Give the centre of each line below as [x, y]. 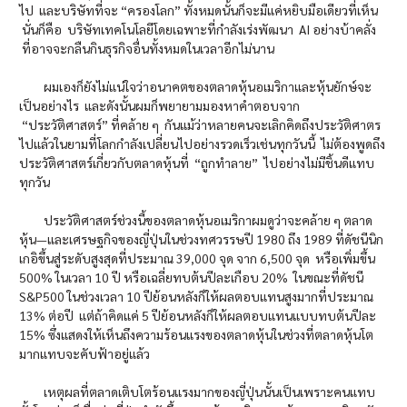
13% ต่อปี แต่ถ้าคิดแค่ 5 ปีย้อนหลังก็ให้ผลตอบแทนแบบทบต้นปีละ [198, 316]
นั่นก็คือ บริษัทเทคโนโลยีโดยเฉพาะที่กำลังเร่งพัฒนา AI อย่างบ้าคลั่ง [198, 30]
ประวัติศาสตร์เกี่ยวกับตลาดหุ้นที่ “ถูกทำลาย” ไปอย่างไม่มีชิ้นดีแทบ [197, 163]
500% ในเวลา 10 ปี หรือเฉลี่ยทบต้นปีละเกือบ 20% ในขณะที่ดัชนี [191, 278]
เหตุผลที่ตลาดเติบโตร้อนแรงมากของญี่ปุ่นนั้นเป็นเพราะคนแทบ [197, 392]
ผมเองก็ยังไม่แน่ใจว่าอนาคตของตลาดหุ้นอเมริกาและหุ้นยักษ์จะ [195, 87]
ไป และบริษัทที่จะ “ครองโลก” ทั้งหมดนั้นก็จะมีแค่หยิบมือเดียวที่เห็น [199, 10]
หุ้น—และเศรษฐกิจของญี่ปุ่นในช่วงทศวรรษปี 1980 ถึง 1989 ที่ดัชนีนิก [201, 239]
